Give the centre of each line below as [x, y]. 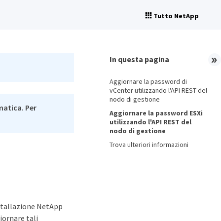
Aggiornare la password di [148, 81]
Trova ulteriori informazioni [149, 145]
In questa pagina [139, 59]
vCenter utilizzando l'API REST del [158, 90]
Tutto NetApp [176, 16]
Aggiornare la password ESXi [156, 113]
